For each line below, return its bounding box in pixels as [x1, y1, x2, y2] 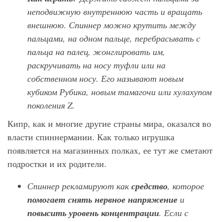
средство [131, 180, 167, 193]
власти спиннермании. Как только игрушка [7, 131, 174, 143]
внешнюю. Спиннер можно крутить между [27, 19, 196, 31]
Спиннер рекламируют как [27, 180, 131, 192]
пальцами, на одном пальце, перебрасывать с [27, 32, 200, 45]
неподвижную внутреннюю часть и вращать [27, 5, 202, 18]
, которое [167, 180, 204, 192]
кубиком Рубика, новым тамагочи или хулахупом [27, 86, 212, 98]
